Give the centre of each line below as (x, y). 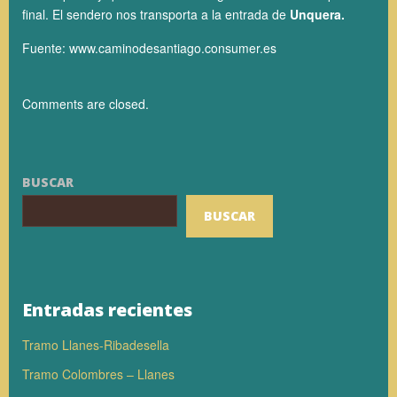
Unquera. (317, 14)
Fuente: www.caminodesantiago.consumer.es (149, 48)
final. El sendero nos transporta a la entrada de (156, 14)
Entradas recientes (107, 310)
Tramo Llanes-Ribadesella (96, 345)
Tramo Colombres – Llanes (98, 374)
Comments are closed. (86, 104)
